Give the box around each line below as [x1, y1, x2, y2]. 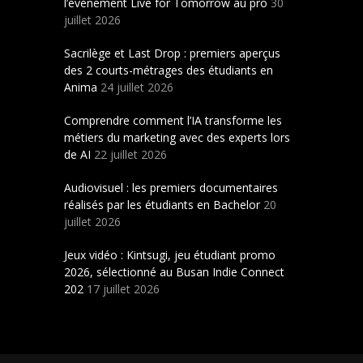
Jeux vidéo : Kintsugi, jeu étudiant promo [64, 247, 275, 263]
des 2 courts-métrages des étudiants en [64, 62, 273, 79]
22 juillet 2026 [94, 147, 167, 163]
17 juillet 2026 [87, 281, 160, 297]
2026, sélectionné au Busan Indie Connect [64, 264, 284, 280]
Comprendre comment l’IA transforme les [64, 113, 282, 129]
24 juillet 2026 [100, 79, 173, 96]
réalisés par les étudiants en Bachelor [64, 197, 260, 213]
